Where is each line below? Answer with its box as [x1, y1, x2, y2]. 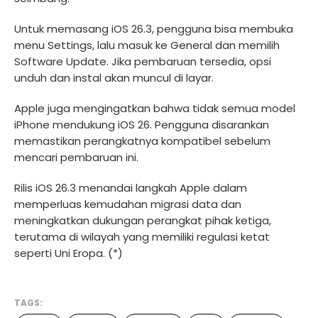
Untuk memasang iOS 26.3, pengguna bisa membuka [14, 21, 293, 36]
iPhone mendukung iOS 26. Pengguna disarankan [14, 117, 269, 132]
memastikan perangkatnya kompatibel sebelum [14, 133, 270, 148]
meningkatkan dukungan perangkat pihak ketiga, [14, 213, 271, 228]
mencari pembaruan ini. [14, 150, 138, 165]
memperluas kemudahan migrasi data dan [14, 197, 241, 212]
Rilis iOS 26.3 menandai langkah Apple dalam [14, 180, 247, 195]
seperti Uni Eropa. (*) [14, 246, 123, 261]
